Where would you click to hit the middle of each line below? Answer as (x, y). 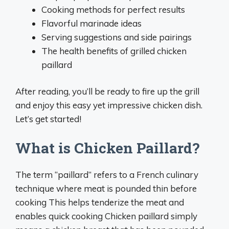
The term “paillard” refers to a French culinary (107, 174)
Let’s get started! (48, 119)
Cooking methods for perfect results (113, 9)
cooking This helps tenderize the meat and (100, 202)
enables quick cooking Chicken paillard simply (106, 216)
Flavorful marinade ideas (91, 23)
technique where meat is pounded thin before (106, 188)
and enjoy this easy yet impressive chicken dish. (109, 105)
